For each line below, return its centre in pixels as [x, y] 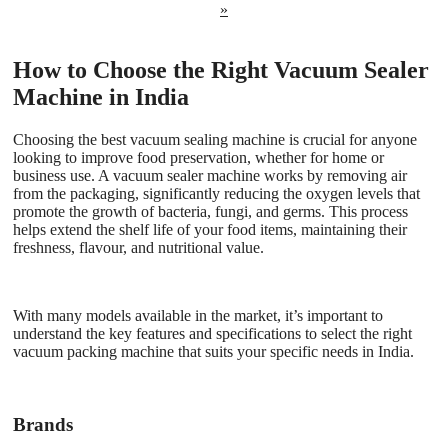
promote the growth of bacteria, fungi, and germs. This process [210, 212]
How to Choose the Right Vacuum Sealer [221, 70]
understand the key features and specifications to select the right [212, 334]
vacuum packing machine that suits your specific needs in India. [213, 352]
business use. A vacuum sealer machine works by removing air [210, 176]
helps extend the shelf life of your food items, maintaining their [210, 230]
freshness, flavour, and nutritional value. [138, 248]
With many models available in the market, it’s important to [198, 316]
